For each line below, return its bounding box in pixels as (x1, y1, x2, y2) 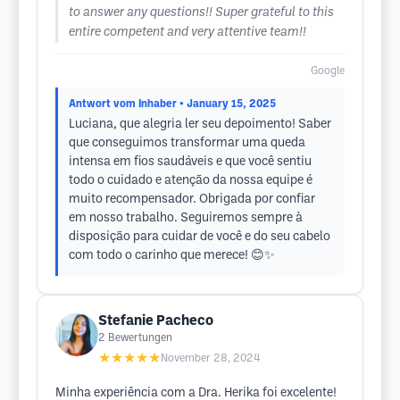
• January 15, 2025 (179, 99, 276, 109)
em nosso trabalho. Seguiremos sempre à (69, 212, 303, 224)
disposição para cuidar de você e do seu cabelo (69, 231, 330, 243)
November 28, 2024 (161, 354, 261, 363)
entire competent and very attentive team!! (69, 27, 306, 38)
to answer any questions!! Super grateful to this (69, 7, 334, 19)
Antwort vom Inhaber (69, 99, 177, 109)
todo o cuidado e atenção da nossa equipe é (69, 175, 312, 187)
